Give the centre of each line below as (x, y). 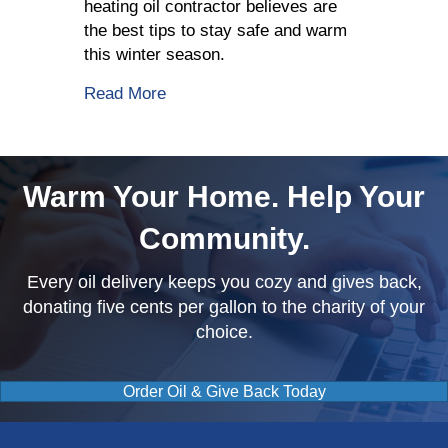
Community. (224, 239)
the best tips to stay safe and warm (215, 31)
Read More (125, 94)
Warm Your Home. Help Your (224, 197)
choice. (224, 332)
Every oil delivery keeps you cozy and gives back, (224, 282)
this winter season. (154, 55)
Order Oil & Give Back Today (224, 392)
